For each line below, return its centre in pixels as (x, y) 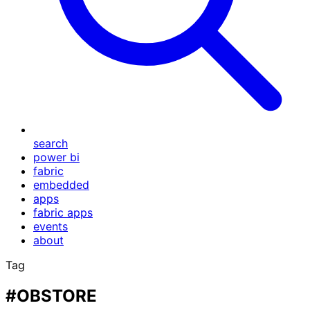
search (51, 143)
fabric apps (63, 212)
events (51, 226)
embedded (61, 185)
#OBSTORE (51, 295)
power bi (56, 157)
